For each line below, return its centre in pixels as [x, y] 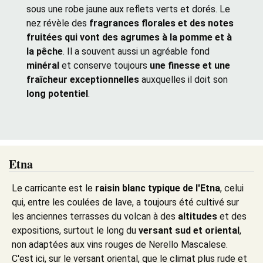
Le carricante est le [52, 188]
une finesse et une [190, 65]
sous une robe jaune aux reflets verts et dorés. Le [128, 9]
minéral [44, 65]
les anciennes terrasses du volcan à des [94, 216]
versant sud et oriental [189, 230]
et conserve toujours [106, 65]
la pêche [45, 51]
